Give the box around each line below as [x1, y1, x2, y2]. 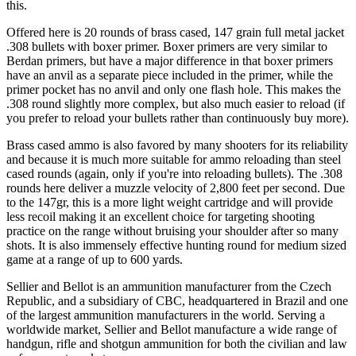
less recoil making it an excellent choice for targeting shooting [6, 209, 315, 223]
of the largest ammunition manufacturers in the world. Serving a [6, 308, 325, 322]
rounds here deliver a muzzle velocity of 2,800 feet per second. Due [6, 180, 345, 195]
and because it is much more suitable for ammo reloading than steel [6, 152, 341, 166]
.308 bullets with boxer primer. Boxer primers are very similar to [6, 39, 327, 53]
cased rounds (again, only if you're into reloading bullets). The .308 [6, 166, 342, 180]
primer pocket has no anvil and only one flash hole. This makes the [6, 82, 341, 96]
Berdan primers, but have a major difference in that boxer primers [6, 53, 333, 68]
